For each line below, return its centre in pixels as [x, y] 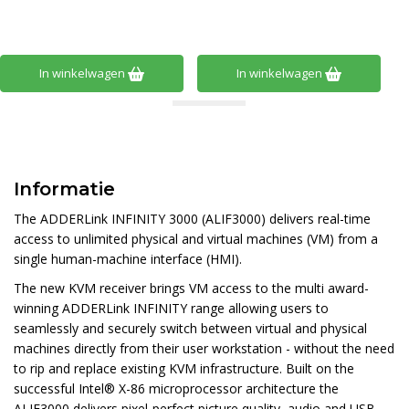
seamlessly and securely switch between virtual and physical [190, 329]
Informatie [64, 189]
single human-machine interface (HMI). [128, 259]
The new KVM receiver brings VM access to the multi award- [191, 288]
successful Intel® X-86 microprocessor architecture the [176, 389]
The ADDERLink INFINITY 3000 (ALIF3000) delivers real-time [192, 219]
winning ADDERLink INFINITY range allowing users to [171, 309]
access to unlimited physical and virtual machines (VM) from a [196, 239]
